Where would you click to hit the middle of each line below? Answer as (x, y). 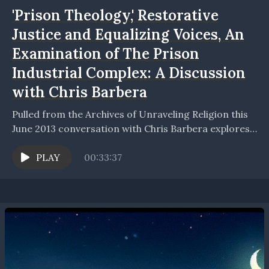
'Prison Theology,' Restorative (115, 16)
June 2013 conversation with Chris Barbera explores (131, 129)
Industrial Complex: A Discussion (129, 73)
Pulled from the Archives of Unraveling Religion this (130, 114)
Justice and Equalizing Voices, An (128, 35)
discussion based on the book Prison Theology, (119, 143)
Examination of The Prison (106, 54)
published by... (43, 158)
